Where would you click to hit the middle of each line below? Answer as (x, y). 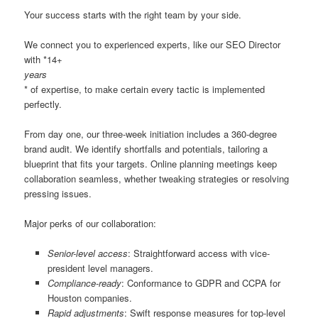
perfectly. (43, 104)
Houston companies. (89, 298)
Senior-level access (87, 253)
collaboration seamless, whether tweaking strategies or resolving (157, 178)
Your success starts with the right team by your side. (133, 14)
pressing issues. (58, 193)
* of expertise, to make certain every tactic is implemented (145, 89)
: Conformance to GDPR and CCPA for (201, 283)
